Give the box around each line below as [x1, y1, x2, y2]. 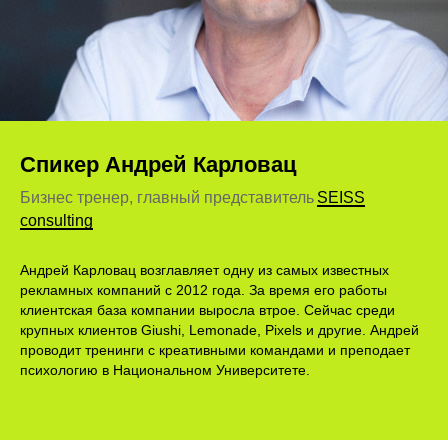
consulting [20, 212, 93, 230]
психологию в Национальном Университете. [20, 362, 310, 379]
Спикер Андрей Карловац [20, 152, 297, 178]
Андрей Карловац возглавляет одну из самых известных [20, 262, 389, 279]
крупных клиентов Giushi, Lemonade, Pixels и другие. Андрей [20, 322, 419, 339]
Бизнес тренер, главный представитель [20, 189, 314, 207]
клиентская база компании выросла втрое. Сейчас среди [20, 302, 395, 319]
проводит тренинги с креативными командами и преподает [20, 342, 410, 359]
